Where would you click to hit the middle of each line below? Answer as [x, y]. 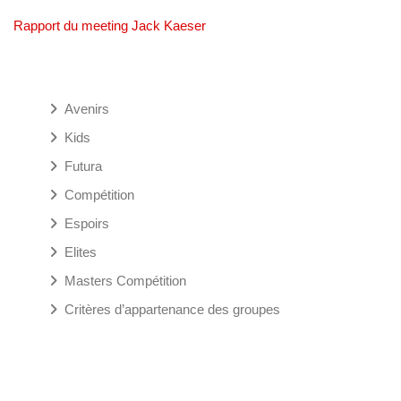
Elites [81, 252]
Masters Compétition [125, 281]
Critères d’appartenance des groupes [172, 309]
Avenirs [87, 109]
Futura [83, 166]
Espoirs [87, 223]
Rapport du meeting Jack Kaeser [110, 26]
